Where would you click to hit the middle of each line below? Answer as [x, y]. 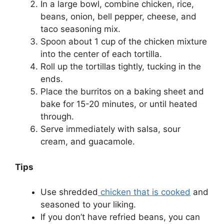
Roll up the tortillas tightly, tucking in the [121, 67]
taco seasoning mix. [80, 29]
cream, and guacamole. [88, 142]
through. [57, 117]
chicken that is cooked [144, 192]
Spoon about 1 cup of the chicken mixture [124, 42]
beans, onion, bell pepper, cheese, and [118, 17]
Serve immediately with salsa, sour [110, 129]
